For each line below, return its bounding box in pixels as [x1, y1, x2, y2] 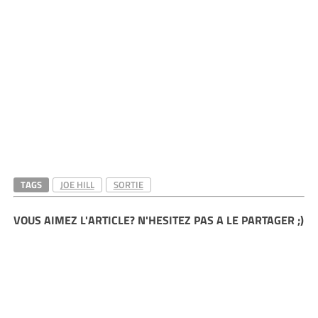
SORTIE [113, 177, 143, 192]
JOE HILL [60, 177, 94, 192]
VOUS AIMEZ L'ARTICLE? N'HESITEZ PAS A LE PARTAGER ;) [13, 212, 304, 229]
